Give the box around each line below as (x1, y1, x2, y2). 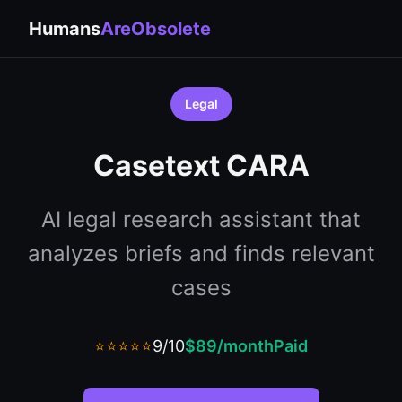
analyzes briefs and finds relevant (27, 240, 375, 267)
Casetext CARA (92, 148, 310, 183)
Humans (29, 18, 100, 39)
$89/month (185, 336, 274, 355)
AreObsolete (100, 18, 211, 39)
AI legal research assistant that (41, 206, 361, 232)
